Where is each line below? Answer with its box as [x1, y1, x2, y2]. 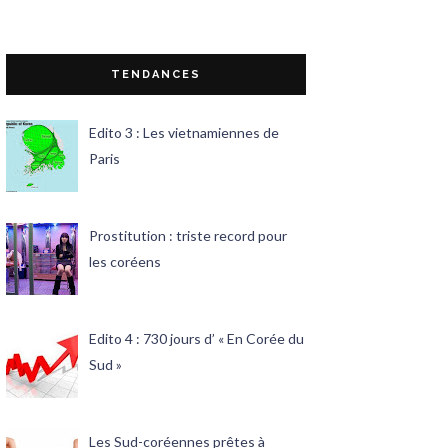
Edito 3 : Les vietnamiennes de [88, 123, 279, 141]
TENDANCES [111, 68, 201, 82]
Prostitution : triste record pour [88, 226, 287, 244]
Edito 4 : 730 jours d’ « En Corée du [88, 329, 304, 347]
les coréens [88, 252, 161, 270]
